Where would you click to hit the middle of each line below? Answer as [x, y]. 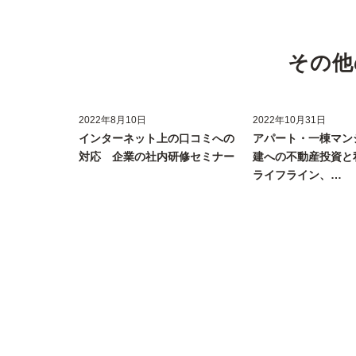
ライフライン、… [297, 175]
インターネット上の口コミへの [157, 139]
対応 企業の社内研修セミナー [157, 157]
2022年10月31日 [289, 120]
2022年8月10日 [113, 120]
